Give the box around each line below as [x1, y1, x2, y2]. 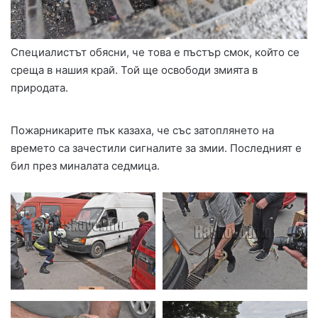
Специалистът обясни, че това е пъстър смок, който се [11, 45, 300, 60]
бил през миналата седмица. [11, 159, 160, 173]
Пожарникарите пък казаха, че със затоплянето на [11, 124, 274, 138]
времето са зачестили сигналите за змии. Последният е [11, 141, 302, 155]
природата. [11, 81, 68, 95]
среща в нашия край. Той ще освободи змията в [11, 63, 258, 77]
